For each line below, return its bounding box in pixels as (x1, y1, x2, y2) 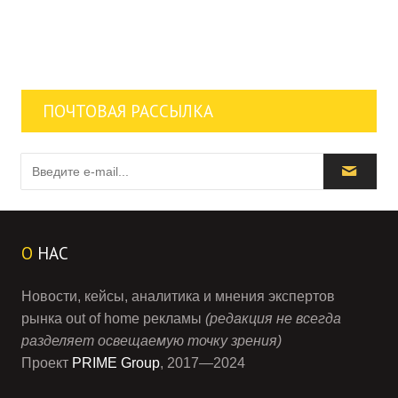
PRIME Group (72, 354, 160, 370)
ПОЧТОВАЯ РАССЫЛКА (43, 99, 213, 122)
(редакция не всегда (205, 310, 341, 326)
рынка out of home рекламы (21, 310, 205, 326)
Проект (21, 354, 72, 370)
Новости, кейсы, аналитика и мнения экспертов (21, 288, 335, 304)
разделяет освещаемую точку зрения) (21, 332, 282, 348)
